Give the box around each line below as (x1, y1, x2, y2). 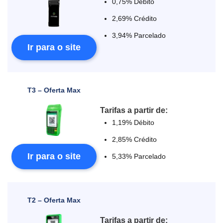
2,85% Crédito (112, 135, 157, 143)
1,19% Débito (112, 118, 155, 126)
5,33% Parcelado (112, 152, 166, 160)
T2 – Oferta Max (27, 196, 81, 204)
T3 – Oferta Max (27, 86, 81, 94)
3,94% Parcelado (112, 31, 166, 39)
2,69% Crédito (112, 14, 157, 22)
